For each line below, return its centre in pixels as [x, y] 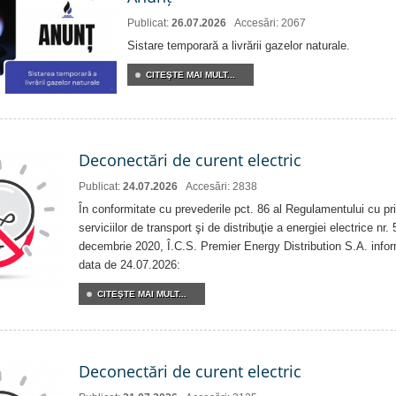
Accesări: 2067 [270, 23]
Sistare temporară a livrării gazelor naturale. [239, 46]
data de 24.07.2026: [129, 264]
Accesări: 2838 [221, 186]
